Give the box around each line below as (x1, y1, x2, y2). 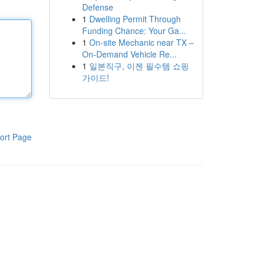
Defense (82, 1, 113, 13)
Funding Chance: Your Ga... (82, 25, 186, 36)
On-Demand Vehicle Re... (82, 48, 177, 60)
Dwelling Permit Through (89, 13, 181, 25)
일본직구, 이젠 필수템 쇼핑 (89, 60, 189, 72)
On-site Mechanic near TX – (89, 36, 194, 48)
